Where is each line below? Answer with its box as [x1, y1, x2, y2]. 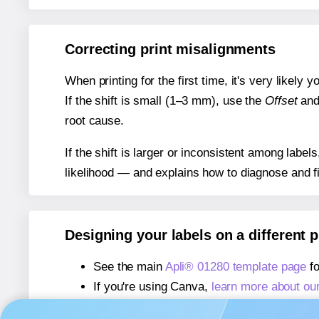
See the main [93, 260, 165, 274]
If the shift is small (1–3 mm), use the [65, 94, 265, 108]
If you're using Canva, [93, 280, 211, 294]
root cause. [65, 114, 124, 128]
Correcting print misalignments [65, 41, 276, 58]
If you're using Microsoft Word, [93, 300, 258, 314]
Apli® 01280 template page [164, 260, 307, 274]
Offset [265, 94, 298, 108]
